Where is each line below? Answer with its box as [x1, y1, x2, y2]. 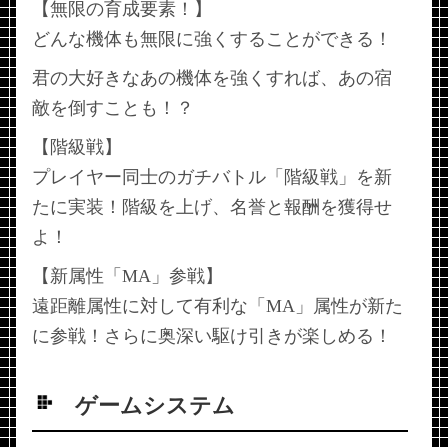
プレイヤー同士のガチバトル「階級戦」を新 [32, 166, 392, 187]
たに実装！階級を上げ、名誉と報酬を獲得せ [32, 196, 392, 217]
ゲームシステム [75, 393, 236, 418]
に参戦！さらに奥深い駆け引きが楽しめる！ [32, 325, 392, 346]
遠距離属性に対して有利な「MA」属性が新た [32, 295, 403, 316]
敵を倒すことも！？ [32, 97, 194, 118]
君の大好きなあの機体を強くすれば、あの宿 [32, 67, 392, 88]
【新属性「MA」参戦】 [32, 265, 223, 286]
